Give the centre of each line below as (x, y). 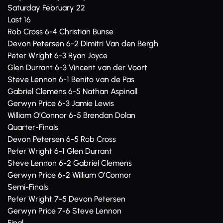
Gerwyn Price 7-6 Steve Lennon (64, 211)
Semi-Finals (28, 187)
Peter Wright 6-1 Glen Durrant (60, 151)
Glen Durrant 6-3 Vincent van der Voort (77, 67)
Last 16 (19, 20)
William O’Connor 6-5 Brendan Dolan (71, 115)
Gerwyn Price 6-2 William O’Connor (69, 175)
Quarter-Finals (33, 127)
